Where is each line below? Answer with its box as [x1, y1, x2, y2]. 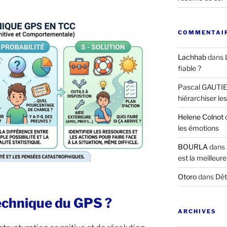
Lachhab [177, 52, 206, 61]
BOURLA [177, 142, 208, 151]
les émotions [177, 123, 219, 132]
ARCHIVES [177, 207, 216, 215]
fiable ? [177, 63, 201, 72]
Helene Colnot [177, 112, 223, 121]
